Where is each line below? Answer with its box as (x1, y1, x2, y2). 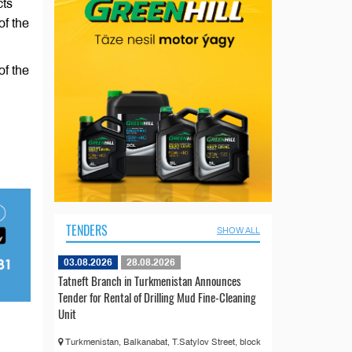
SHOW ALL (217, 225, 260, 235)
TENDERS (65, 220, 108, 240)
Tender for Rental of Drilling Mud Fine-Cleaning (57, 288, 256, 306)
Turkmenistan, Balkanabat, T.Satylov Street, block (62, 336, 261, 346)
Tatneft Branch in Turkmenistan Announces (57, 271, 241, 289)
